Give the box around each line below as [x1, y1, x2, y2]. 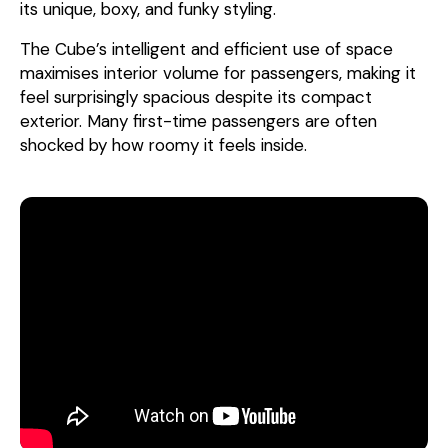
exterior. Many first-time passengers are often [20, 109, 377, 132]
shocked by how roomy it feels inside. [20, 133, 307, 156]
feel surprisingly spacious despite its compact [20, 85, 372, 108]
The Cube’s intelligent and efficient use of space [20, 37, 393, 60]
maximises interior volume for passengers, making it [20, 61, 416, 84]
